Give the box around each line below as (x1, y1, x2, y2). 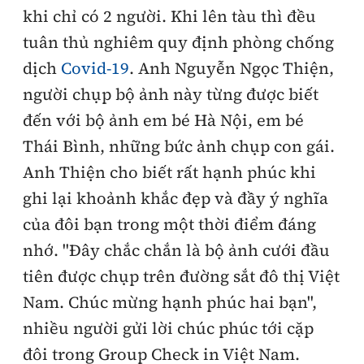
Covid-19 (61, 57, 129, 80)
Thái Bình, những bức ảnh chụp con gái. (23, 135, 335, 158)
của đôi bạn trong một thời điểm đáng (23, 213, 316, 236)
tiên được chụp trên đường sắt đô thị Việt (23, 265, 340, 288)
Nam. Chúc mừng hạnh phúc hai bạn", (23, 291, 317, 314)
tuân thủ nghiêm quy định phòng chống (23, 31, 334, 54)
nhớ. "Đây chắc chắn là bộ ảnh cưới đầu (23, 239, 330, 262)
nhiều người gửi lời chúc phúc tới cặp (23, 317, 314, 340)
